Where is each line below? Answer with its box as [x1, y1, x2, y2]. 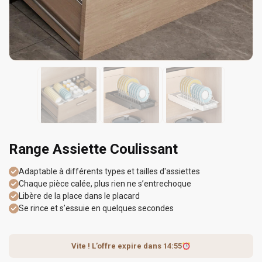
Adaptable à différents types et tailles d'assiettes [19, 167, 200, 177]
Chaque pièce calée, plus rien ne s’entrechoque [19, 179, 191, 189]
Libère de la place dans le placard [19, 191, 140, 201]
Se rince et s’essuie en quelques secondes [19, 204, 174, 213]
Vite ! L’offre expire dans [71, 242, 164, 251]
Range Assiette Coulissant [9, 141, 178, 158]
